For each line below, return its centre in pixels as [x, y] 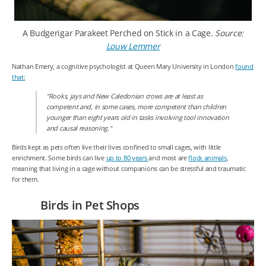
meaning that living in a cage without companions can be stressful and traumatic [129, 168]
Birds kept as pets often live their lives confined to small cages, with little [117, 147]
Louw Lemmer [133, 46]
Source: [229, 33]
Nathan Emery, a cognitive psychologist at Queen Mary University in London [124, 66]
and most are [169, 158]
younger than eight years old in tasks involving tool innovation [138, 117]
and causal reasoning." [79, 128]
